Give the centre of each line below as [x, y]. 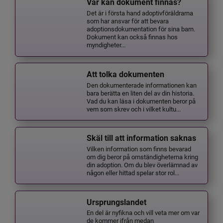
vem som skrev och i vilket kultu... [134, 109]
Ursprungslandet [117, 202]
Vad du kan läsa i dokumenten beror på [141, 101]
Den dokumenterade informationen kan [142, 85]
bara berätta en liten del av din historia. [141, 93]
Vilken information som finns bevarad [139, 148]
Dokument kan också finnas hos [132, 37]
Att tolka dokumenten [126, 74]
